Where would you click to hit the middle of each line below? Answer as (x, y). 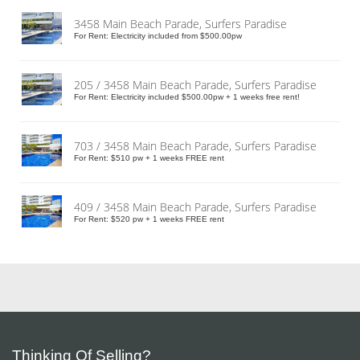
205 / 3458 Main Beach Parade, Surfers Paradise (195, 85)
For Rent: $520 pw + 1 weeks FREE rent (149, 219)
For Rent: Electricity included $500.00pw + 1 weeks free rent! (187, 97)
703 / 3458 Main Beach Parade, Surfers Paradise (195, 146)
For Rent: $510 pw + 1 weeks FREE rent (149, 158)
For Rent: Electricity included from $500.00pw (158, 36)
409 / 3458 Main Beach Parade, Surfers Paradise (195, 207)
